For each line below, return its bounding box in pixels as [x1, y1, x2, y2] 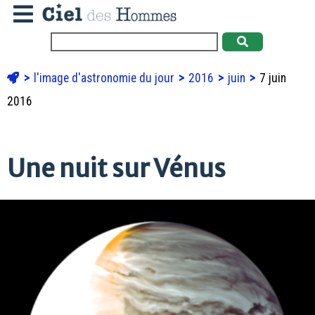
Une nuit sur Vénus [7, 152, 226, 184]
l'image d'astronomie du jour [34, 70, 177, 85]
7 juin [257, 70, 286, 85]
